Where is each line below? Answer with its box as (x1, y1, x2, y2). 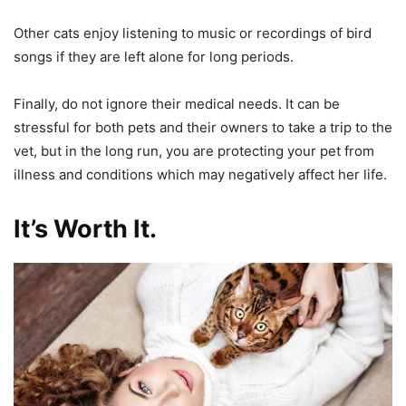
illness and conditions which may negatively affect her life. (14, 165, 387, 183)
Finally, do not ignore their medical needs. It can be (14, 94, 340, 112)
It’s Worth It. (14, 213, 157, 244)
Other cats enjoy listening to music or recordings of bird (14, 24, 372, 42)
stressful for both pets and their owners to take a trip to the (14, 118, 392, 136)
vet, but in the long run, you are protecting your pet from (14, 141, 374, 159)
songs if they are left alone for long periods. (14, 47, 294, 65)
